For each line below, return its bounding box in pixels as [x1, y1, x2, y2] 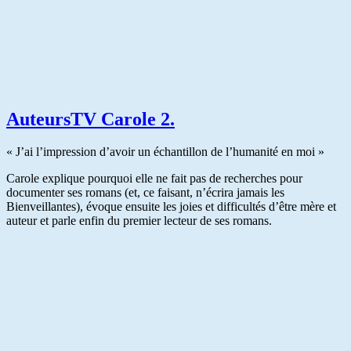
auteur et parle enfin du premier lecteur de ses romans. [6, 214, 272, 228]
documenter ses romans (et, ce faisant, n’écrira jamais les [6, 186, 284, 200]
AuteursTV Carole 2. [6, 108, 175, 129]
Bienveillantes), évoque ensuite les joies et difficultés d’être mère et [6, 200, 336, 214]
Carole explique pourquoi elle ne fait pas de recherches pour [6, 172, 302, 186]
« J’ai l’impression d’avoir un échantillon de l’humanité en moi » [6, 145, 324, 159]
